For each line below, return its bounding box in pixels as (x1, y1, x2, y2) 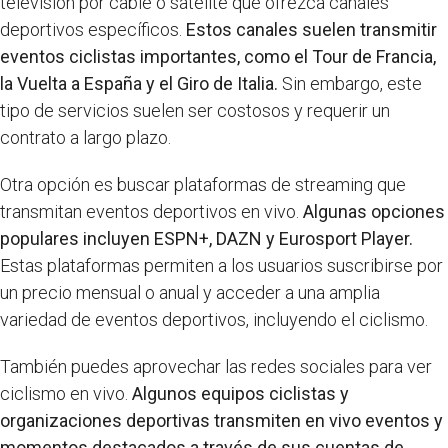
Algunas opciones (303, 201, 445, 222)
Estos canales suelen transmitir (186, 19, 437, 40)
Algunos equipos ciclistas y (132, 383, 349, 404)
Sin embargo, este (278, 73, 422, 94)
